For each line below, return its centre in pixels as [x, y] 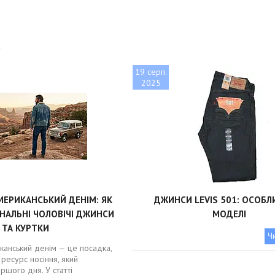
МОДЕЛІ [230, 214]
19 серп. [151, 72]
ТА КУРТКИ [26, 228]
